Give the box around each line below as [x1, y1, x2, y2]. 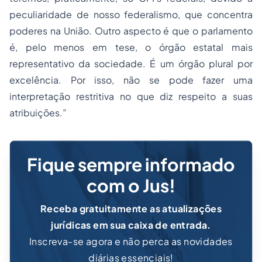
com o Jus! [87, 174, 175, 196]
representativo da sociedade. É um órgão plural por [9, 57, 253, 70]
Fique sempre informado [27, 153, 235, 175]
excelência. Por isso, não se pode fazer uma [9, 74, 253, 86]
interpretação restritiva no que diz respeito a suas [9, 90, 253, 102]
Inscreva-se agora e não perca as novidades [29, 235, 233, 247]
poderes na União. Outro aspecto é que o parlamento [9, 25, 253, 37]
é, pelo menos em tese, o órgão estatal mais [9, 41, 253, 53]
